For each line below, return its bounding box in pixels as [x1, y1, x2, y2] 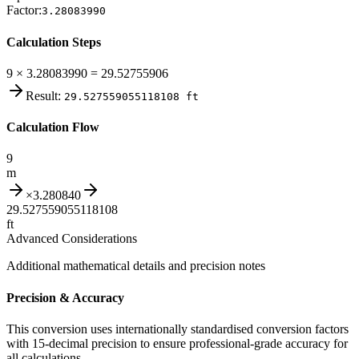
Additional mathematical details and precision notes [6, 259, 265, 273]
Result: [26, 88, 61, 103]
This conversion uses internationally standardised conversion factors [6, 321, 349, 336]
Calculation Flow [6, 120, 99, 135]
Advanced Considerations [6, 232, 137, 246]
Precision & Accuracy [6, 290, 124, 305]
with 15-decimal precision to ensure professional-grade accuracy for [6, 336, 348, 350]
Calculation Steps [6, 34, 101, 49]
